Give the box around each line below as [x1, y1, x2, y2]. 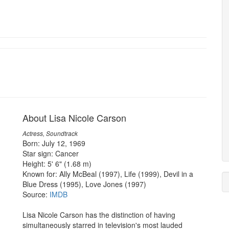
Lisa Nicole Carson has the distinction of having [22, 210, 175, 220]
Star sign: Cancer [22, 148, 79, 158]
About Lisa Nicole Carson [22, 111, 126, 124]
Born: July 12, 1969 [22, 138, 85, 148]
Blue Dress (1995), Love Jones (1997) [22, 179, 146, 189]
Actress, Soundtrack [22, 129, 78, 138]
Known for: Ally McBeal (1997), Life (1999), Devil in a [22, 169, 193, 179]
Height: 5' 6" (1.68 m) [22, 158, 91, 169]
